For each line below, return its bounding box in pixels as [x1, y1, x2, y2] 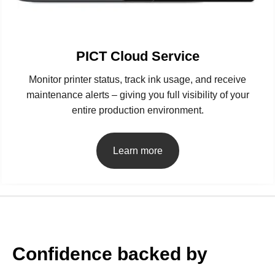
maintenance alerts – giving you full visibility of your [26, 90, 249, 101]
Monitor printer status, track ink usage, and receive [29, 74, 246, 85]
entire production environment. [71, 105, 204, 116]
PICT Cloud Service [76, 48, 199, 64]
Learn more [112, 145, 163, 157]
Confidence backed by [12, 244, 207, 265]
